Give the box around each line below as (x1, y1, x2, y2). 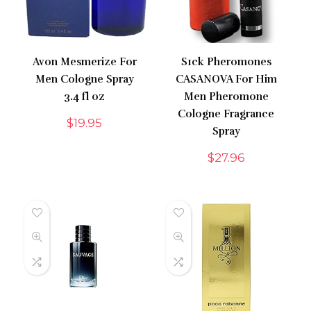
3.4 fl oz (64, 90, 106, 103)
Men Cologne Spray (35, 72, 134, 85)
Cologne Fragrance (178, 107, 275, 120)
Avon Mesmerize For (32, 55, 137, 68)
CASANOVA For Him (175, 72, 277, 85)
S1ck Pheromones (180, 55, 271, 68)
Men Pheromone (183, 90, 269, 103)
